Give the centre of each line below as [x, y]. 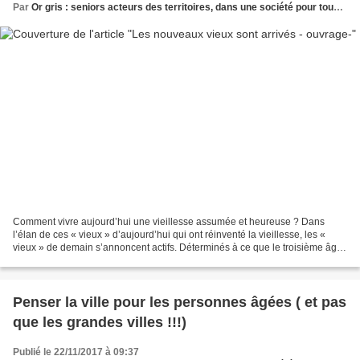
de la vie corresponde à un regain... [90, 261]
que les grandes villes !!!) [100, 323]
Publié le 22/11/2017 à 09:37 [76, 352]
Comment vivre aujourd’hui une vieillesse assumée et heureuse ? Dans [169, 222]
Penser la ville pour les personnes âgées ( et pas [180, 303]
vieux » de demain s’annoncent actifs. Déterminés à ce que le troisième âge [178, 248]
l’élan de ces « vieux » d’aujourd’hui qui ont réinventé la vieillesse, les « [169, 235]
